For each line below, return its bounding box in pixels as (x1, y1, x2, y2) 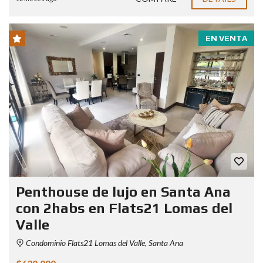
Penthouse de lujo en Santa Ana (16, 183, 231, 200)
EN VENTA (205, 33, 247, 43)
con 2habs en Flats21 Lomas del (16, 200, 232, 216)
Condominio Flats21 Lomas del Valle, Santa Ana (24, 237, 183, 248)
